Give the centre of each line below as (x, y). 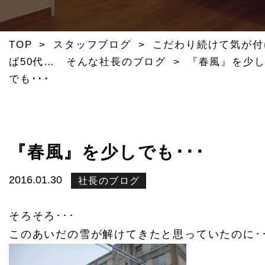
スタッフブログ (92, 45)
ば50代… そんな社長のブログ (88, 62)
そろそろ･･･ (42, 216)
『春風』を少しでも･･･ (107, 152)
